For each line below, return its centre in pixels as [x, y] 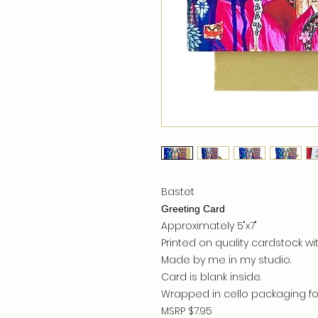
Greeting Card [193, 209]
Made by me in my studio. [226, 260]
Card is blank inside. [211, 277]
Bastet [179, 192]
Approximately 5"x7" [209, 226]
